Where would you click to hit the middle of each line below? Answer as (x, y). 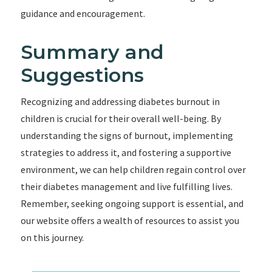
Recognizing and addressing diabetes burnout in (120, 101)
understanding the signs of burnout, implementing (127, 135)
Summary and (92, 52)
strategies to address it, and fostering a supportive (126, 152)
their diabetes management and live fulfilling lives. (126, 186)
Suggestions (82, 75)
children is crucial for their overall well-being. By (121, 118)
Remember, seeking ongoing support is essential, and (132, 203)
